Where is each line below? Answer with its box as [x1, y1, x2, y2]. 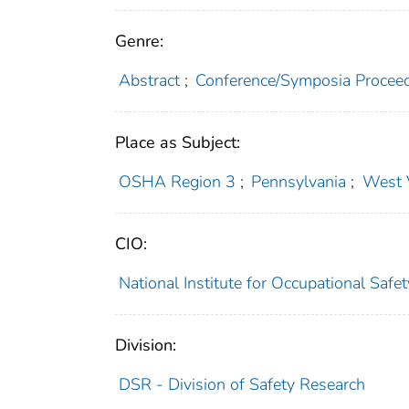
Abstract [118, 68, 180, 91]
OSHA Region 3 [118, 170, 236, 193]
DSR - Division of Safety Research [118, 372, 365, 395]
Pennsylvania [251, 170, 347, 193]
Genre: [115, 29, 163, 52]
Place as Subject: [115, 131, 240, 153]
